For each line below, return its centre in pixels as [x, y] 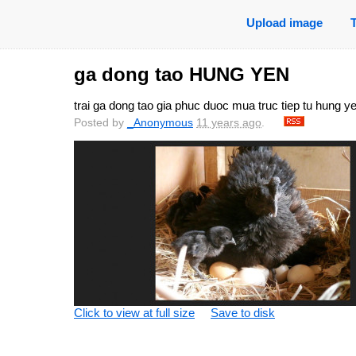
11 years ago [229, 123]
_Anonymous [160, 123]
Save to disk [243, 313]
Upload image [284, 23]
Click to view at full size [134, 313]
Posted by [101, 123]
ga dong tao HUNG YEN [182, 74]
